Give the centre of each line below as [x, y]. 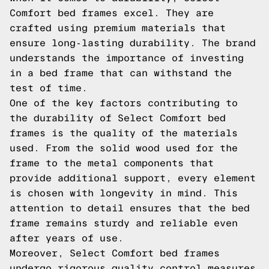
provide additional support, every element [133, 178]
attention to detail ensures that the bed [130, 208]
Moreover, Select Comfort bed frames [115, 253]
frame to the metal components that [112, 163]
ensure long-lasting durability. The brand [133, 43]
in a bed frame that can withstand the [121, 73]
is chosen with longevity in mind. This [124, 193]
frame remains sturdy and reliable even [124, 223]
